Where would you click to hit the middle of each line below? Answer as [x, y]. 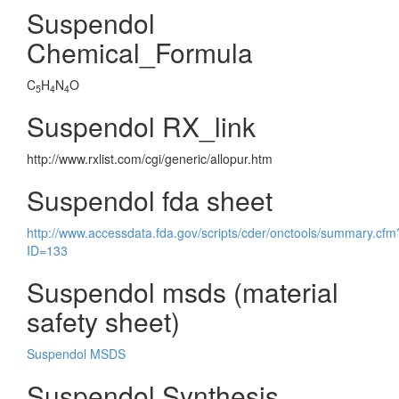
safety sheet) [103, 321]
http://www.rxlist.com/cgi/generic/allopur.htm [150, 159]
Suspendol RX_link [141, 126]
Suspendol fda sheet [150, 200]
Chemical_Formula [140, 52]
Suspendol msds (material [183, 292]
